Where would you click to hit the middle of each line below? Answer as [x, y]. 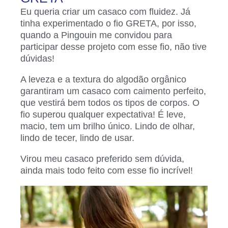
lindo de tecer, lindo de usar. [77, 138]
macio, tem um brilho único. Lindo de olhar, [108, 126]
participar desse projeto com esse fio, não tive [113, 47]
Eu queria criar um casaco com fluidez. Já [105, 11]
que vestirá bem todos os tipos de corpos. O [110, 103]
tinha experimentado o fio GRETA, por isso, [108, 23]
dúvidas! [37, 58]
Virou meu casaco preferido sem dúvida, [104, 159]
